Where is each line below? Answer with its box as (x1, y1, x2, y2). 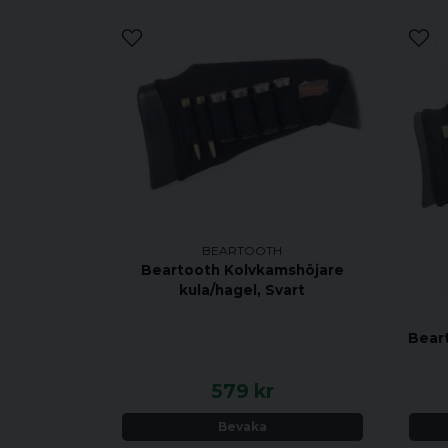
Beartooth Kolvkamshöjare (140, 261, 344, 278)
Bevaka (217, 419, 267, 435)
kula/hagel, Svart (179, 281, 306, 298)
